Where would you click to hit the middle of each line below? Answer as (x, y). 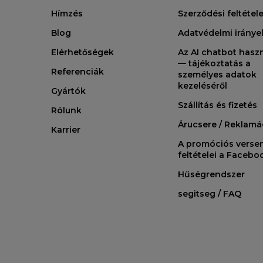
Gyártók (68, 91)
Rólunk (66, 111)
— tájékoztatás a (214, 64)
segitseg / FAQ (210, 194)
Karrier (66, 130)
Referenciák (77, 72)
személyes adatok (217, 75)
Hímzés (67, 14)
